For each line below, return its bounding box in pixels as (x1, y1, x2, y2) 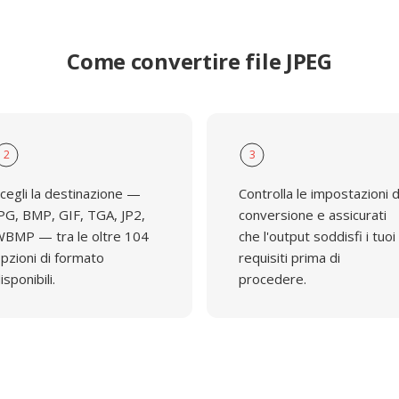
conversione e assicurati (239, 206, 387, 224)
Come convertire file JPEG (67, 46, 332, 76)
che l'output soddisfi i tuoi (239, 227, 395, 245)
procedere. (239, 270, 306, 288)
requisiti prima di (239, 248, 340, 266)
